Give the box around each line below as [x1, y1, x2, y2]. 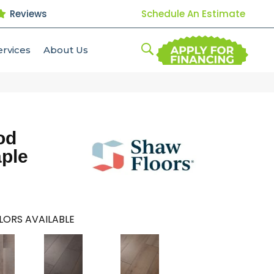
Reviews [7, 7, 47, 20]
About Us [43, 44, 88, 56]
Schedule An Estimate [141, 7, 245, 20]
